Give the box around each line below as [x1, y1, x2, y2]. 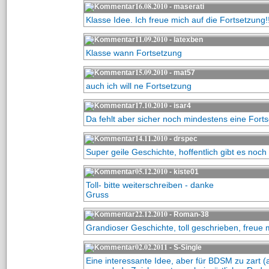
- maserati [167, 2, 204, 11]
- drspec [167, 134, 198, 143]
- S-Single [167, 243, 202, 252]
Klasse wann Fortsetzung [85, 48, 182, 58]
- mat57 [167, 68, 195, 77]
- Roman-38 [167, 210, 209, 219]
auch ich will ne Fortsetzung [85, 81, 192, 91]
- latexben [167, 35, 203, 44]
